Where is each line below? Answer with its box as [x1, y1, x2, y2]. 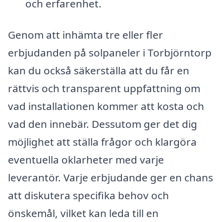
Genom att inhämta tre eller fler [8, 28, 163, 42]
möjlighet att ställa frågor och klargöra [8, 135, 197, 149]
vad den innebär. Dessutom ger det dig [8, 117, 197, 131]
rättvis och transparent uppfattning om [8, 81, 200, 96]
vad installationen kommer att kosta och [8, 99, 204, 113]
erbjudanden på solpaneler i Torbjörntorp [8, 46, 212, 60]
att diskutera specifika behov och [8, 188, 169, 203]
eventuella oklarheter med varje [8, 153, 164, 167]
